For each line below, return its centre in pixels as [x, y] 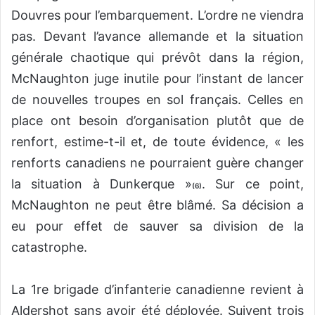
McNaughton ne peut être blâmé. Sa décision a [157, 205]
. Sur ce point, [253, 184]
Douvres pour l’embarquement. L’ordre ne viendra [157, 15]
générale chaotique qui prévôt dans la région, [157, 57]
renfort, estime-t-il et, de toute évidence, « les [157, 141]
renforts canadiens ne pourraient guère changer [157, 162]
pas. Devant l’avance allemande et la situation [157, 36]
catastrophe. [49, 247]
